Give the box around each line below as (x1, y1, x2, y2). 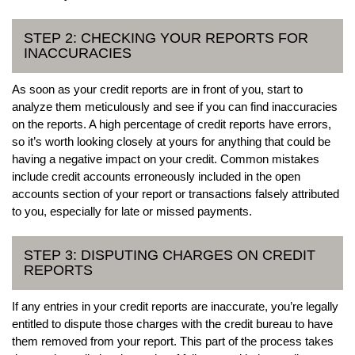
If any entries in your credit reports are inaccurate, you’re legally (12, 299, 338, 313)
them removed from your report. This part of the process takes (12, 334, 334, 348)
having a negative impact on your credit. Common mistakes (12, 151, 319, 166)
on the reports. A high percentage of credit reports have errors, (12, 116, 331, 131)
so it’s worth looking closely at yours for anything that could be (12, 134, 330, 148)
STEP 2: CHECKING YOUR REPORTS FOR (24, 29, 308, 46)
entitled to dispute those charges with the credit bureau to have (12, 316, 333, 330)
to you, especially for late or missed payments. (12, 204, 252, 218)
